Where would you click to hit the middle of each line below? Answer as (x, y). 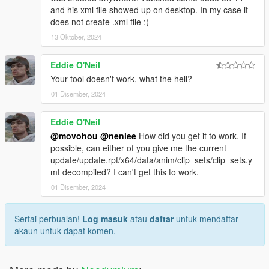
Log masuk (105, 218)
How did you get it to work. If (191, 135)
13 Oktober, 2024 (76, 36)
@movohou (74, 135)
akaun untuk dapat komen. (65, 230)
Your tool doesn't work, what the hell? (121, 78)
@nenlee (118, 135)
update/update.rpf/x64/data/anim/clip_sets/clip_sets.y (151, 159)
